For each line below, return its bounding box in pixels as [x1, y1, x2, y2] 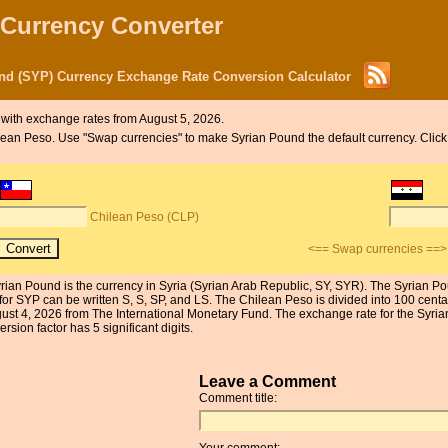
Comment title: [199, 390, 277, 405]
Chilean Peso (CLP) [90, 210, 200, 225]
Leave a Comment [199, 372, 336, 390]
